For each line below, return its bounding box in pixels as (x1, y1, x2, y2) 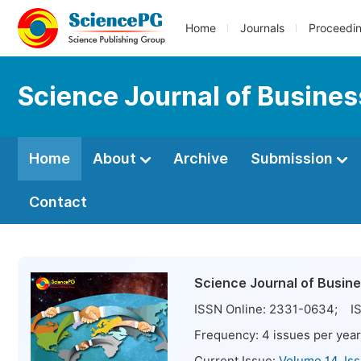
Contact (29, 193, 87, 210)
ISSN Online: (194, 302, 269, 317)
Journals (240, 22, 284, 35)
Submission (251, 150, 336, 167)
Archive (173, 150, 228, 167)
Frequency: (194, 328, 262, 342)
